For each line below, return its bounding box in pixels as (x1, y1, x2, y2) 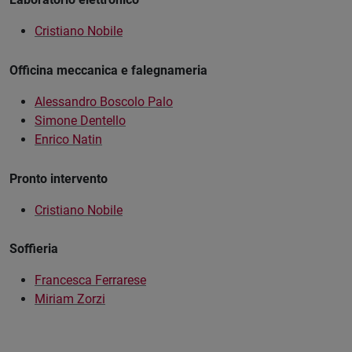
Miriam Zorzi (35, 291, 105, 307)
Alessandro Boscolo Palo (35, 93, 173, 109)
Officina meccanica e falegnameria (9, 62, 207, 78)
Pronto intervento (9, 170, 108, 186)
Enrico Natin (35, 131, 102, 147)
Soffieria (9, 241, 58, 257)
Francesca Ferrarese (35, 273, 146, 288)
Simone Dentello (35, 112, 126, 128)
